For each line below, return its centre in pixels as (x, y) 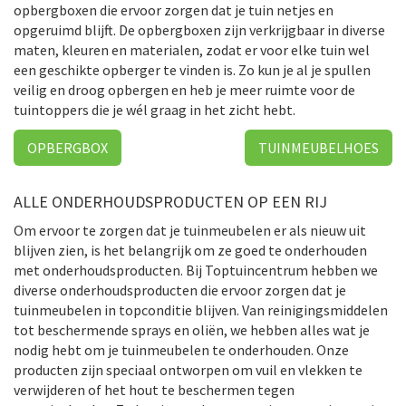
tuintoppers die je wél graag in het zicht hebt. (155, 109)
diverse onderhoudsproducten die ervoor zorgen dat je (180, 290)
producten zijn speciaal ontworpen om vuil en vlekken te (188, 369)
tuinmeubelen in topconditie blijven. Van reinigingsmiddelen (201, 309)
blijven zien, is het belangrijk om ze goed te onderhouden (190, 250)
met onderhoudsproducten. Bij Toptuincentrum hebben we (196, 270)
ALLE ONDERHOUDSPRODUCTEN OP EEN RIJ (170, 201)
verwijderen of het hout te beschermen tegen (154, 389)
